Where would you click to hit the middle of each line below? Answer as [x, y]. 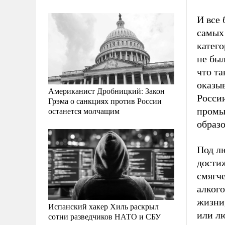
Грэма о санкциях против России [105, 100]
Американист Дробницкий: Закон [106, 90]
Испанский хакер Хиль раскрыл [103, 206]
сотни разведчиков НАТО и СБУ [104, 216]
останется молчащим [84, 110]
